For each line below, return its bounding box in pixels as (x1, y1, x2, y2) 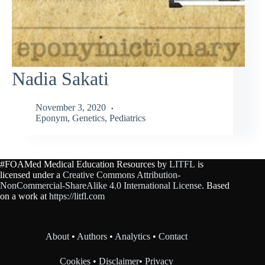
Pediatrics (109, 113, 146, 124)
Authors (77, 231, 108, 242)
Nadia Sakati (12, 67, 109, 89)
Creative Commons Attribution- (63, 170, 180, 180)
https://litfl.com (49, 191, 105, 202)
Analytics (115, 231, 151, 242)
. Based (202, 180, 230, 191)
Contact (159, 231, 188, 242)
